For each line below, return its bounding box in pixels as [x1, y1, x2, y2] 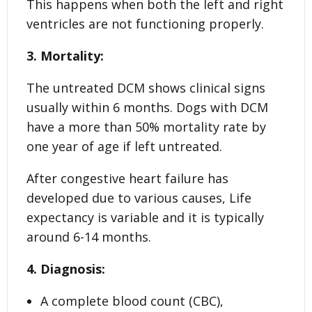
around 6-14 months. [26, 228, 151, 246]
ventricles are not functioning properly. [26, 15, 264, 33]
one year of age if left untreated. [26, 138, 222, 155]
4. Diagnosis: [26, 260, 105, 278]
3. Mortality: [26, 47, 104, 65]
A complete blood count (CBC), [40, 292, 224, 310]
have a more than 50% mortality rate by [26, 118, 266, 136]
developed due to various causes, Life [26, 189, 251, 207]
